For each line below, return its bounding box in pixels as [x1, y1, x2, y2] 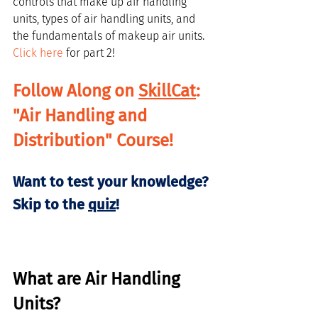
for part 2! [63, 46, 115, 60]
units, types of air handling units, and [13, 12, 198, 26]
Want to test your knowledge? [13, 173, 212, 190]
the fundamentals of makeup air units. [13, 29, 207, 43]
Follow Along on [13, 81, 138, 101]
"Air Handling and [13, 106, 151, 126]
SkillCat [138, 81, 196, 101]
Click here [13, 46, 63, 60]
